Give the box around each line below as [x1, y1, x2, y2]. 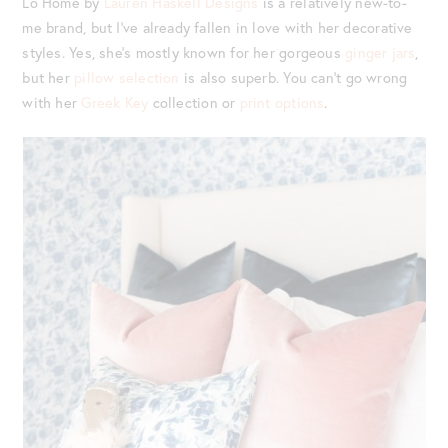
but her [22, 67, 75, 87]
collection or [148, 92, 240, 112]
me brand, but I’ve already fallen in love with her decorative [22, 17, 413, 37]
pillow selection [74, 67, 180, 87]
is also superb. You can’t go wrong [179, 67, 408, 87]
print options [239, 92, 325, 112]
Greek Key [81, 92, 149, 112]
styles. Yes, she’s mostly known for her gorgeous [22, 42, 346, 62]
